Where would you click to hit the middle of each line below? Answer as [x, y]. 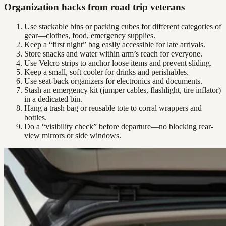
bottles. [36, 117]
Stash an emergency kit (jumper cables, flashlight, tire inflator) [123, 90]
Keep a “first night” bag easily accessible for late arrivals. [115, 44]
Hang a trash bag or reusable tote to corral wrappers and [113, 108]
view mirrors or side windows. [73, 135]
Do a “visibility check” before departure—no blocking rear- [119, 126]
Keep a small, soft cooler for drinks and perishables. [106, 72]
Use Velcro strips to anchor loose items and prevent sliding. [118, 63]
